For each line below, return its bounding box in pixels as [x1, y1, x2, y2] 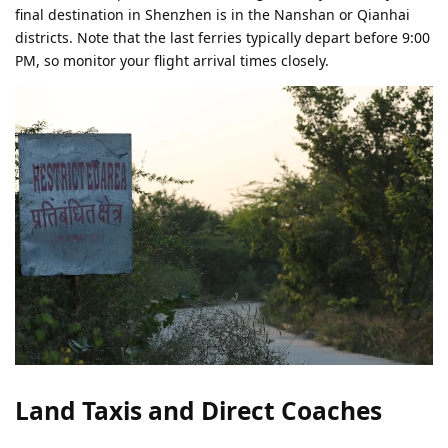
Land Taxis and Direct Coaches [15, 394, 382, 428]
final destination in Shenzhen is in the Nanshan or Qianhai [15, 5, 410, 25]
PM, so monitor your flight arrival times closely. [15, 51, 329, 71]
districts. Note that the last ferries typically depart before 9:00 [15, 28, 430, 48]
